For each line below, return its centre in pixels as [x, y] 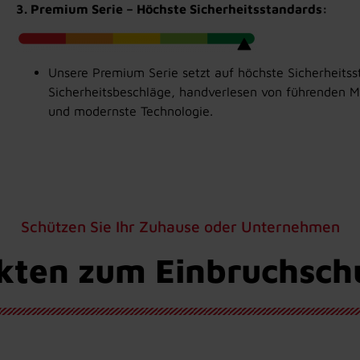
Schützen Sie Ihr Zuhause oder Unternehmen [180, 227]
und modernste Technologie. [130, 111]
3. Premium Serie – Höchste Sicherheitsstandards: [172, 9]
